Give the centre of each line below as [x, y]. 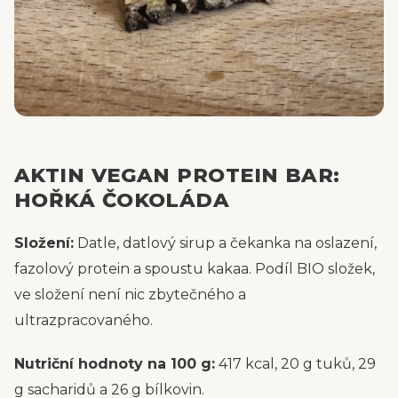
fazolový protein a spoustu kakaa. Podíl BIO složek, [195, 269]
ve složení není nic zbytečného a [130, 295]
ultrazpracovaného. [84, 320]
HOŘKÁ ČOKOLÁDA [122, 200]
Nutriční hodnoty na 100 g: [115, 364]
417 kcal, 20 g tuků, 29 [295, 364]
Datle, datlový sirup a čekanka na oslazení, [225, 243]
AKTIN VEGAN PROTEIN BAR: [177, 175]
